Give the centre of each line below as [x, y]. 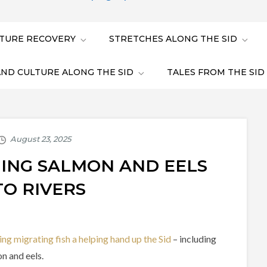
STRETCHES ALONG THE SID [173, 39]
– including [193, 239]
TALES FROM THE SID [215, 72]
